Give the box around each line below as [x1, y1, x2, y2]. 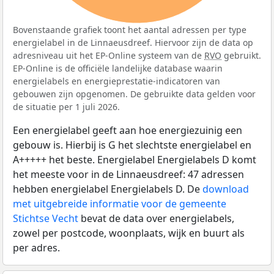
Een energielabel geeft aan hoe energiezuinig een [13, 124, 242, 138]
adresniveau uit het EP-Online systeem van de [13, 50, 204, 62]
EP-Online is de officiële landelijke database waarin [13, 62, 223, 75]
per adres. [13, 241, 60, 255]
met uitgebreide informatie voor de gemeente [13, 197, 226, 211]
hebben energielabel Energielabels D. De [13, 182, 202, 196]
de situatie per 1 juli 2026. [13, 101, 120, 113]
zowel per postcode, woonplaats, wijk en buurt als [13, 226, 245, 240]
